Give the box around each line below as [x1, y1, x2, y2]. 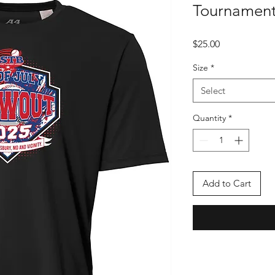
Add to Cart [203, 177, 251, 189]
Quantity [193, 112, 226, 123]
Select [201, 85, 225, 96]
